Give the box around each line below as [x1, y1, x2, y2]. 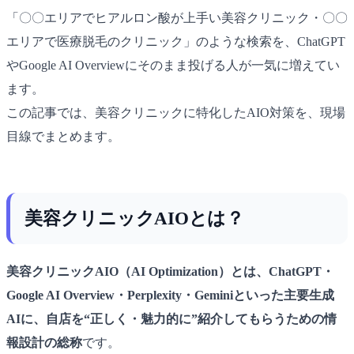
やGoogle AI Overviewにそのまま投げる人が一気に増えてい [6, 58, 340, 72]
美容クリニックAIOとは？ [24, 207, 244, 228]
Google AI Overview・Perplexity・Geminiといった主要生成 [6, 288, 334, 302]
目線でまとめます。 [6, 129, 120, 143]
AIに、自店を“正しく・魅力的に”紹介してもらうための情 [6, 311, 337, 326]
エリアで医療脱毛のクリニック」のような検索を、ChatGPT [6, 34, 345, 48]
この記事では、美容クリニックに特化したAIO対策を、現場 [6, 105, 345, 119]
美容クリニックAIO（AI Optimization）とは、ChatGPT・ [6, 264, 334, 278]
